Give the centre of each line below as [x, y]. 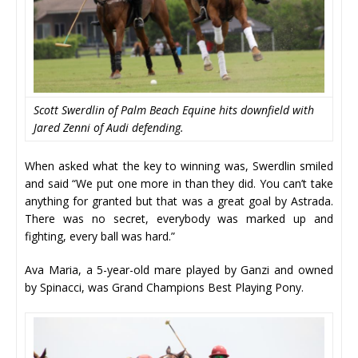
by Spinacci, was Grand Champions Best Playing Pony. [164, 287]
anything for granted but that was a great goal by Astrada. [179, 201]
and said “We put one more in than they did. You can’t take [179, 183]
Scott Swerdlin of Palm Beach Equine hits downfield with [174, 109]
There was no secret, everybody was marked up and [179, 218]
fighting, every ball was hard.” [100, 236]
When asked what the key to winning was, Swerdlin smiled [179, 165]
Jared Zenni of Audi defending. [109, 127]
